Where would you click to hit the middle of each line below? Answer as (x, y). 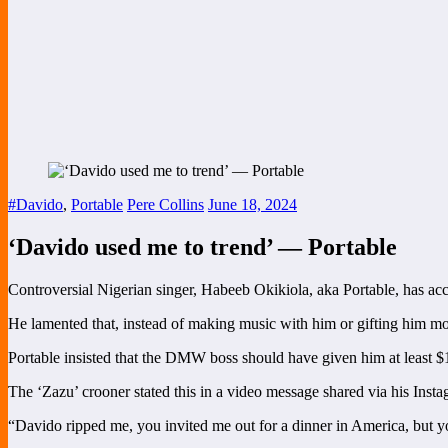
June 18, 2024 (252, 204)
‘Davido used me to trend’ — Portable (202, 246)
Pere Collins (165, 204)
